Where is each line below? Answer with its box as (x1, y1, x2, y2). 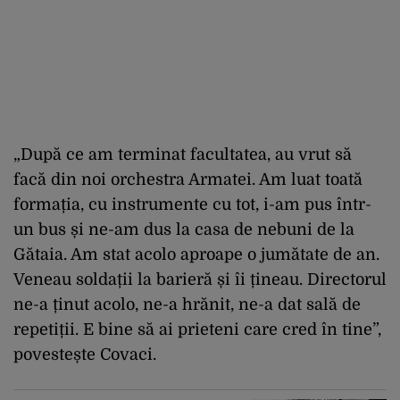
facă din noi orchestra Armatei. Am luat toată (13, 171, 362, 188)
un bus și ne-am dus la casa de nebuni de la (13, 221, 354, 238)
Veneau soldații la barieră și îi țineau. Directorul (13, 271, 387, 288)
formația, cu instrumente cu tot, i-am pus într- (13, 196, 371, 213)
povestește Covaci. (13, 346, 161, 363)
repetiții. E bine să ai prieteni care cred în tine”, (13, 321, 381, 338)
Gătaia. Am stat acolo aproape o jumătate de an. (13, 246, 379, 263)
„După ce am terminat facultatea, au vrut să (13, 146, 352, 163)
